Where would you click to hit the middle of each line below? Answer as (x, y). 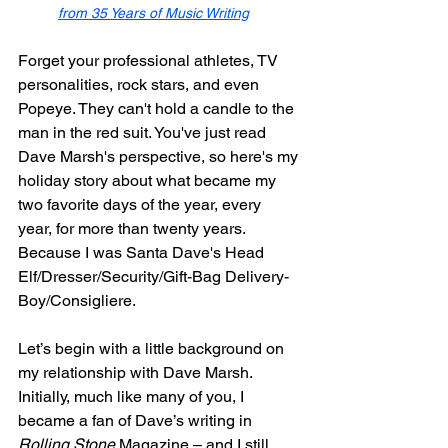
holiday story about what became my (149, 181)
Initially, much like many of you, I (133, 397)
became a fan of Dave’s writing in (137, 421)
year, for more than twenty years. (133, 229)
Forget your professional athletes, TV (150, 61)
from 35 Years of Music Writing (153, 13)
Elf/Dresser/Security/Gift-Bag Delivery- (153, 277)
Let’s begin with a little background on (153, 349)
